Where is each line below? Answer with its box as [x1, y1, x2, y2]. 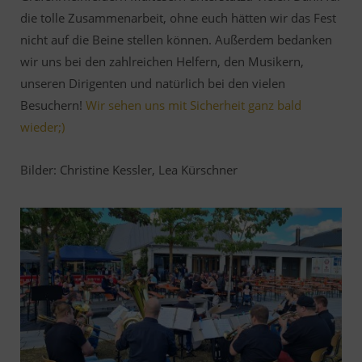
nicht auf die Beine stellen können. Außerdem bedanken [20, 31, 332, 48]
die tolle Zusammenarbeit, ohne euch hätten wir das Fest [20, 9, 336, 26]
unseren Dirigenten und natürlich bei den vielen [20, 74, 285, 91]
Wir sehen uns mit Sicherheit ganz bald [86, 96, 301, 113]
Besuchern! [20, 96, 86, 113]
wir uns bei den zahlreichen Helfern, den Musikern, [20, 53, 304, 69]
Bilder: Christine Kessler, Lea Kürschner [20, 161, 238, 178]
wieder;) [20, 118, 65, 135]
